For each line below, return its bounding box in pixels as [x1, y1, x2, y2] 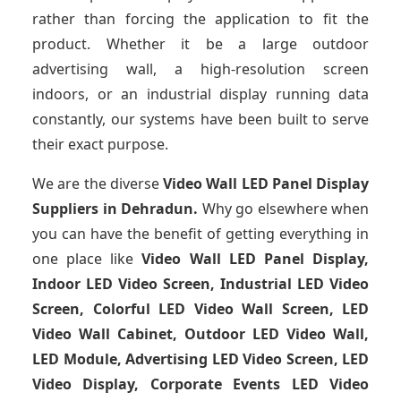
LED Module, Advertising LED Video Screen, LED [32, 349, 369, 370]
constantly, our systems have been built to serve [32, 109, 369, 130]
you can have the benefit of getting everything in [32, 224, 369, 244]
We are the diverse [32, 174, 163, 194]
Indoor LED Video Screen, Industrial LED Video [32, 274, 369, 294]
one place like [32, 249, 142, 269]
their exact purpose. [32, 134, 168, 155]
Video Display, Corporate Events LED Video [32, 374, 369, 395]
